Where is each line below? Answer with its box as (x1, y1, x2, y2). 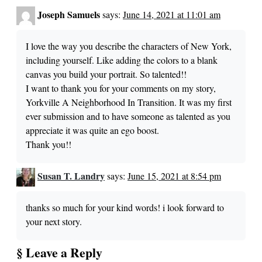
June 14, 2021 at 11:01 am (123, 8, 220, 20)
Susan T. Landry (37, 168, 105, 182)
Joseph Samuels (37, 7, 100, 21)
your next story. (26, 215, 82, 228)
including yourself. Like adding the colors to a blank (26, 54, 218, 67)
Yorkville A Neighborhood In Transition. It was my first (26, 96, 232, 109)
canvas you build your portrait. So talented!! (26, 68, 187, 81)
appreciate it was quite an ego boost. (26, 124, 159, 137)
